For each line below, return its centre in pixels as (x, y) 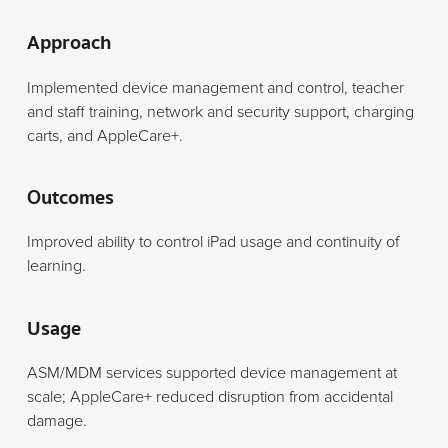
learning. (56, 266)
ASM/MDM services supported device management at (211, 373)
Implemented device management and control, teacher (215, 87)
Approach (69, 43)
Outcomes (70, 197)
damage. (56, 421)
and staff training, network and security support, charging (220, 111)
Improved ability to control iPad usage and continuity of (212, 242)
